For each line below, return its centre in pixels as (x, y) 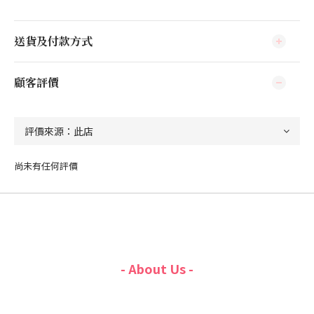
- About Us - (157, 268)
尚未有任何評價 (46, 166)
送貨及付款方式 (53, 41)
